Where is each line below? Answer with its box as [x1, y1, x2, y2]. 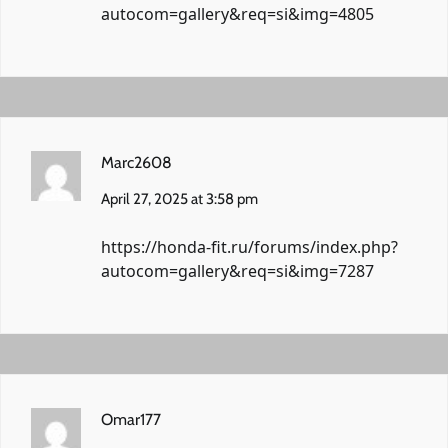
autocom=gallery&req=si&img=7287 [101, 259, 374, 282]
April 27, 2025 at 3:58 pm [101, 189, 258, 208]
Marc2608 [101, 152, 172, 172]
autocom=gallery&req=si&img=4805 [101, 2, 374, 25]
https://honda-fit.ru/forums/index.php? [101, 235, 398, 258]
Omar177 [101, 409, 161, 429]
